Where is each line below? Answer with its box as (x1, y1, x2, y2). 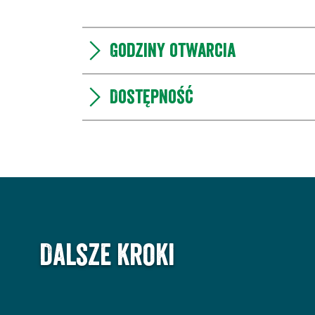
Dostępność (109, 86, 193, 107)
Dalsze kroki (39, 240, 174, 270)
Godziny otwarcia (109, 40, 236, 60)
